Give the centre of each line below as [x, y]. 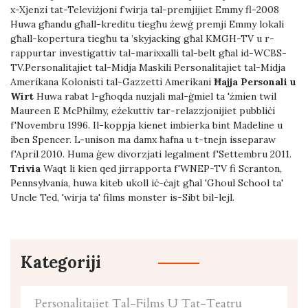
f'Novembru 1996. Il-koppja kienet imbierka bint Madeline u [146, 125]
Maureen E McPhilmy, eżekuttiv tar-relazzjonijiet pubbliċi [143, 111]
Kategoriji [61, 263]
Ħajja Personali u [255, 82]
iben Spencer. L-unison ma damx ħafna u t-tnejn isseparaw [143, 140]
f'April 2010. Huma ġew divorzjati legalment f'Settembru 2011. [151, 154]
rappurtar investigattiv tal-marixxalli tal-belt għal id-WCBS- [148, 53]
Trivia [25, 169]
